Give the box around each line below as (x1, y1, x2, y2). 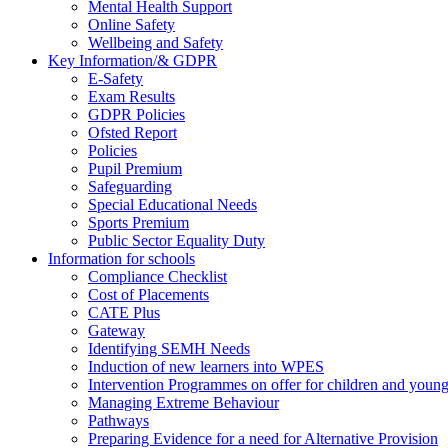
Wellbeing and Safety (88, 33, 223, 51)
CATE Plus (88, 303, 160, 321)
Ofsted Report (88, 123, 177, 141)
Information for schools (48, 249, 195, 267)
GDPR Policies (88, 105, 185, 123)
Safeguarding (88, 177, 172, 195)
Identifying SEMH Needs (88, 339, 250, 357)
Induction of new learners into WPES (88, 357, 324, 375)
